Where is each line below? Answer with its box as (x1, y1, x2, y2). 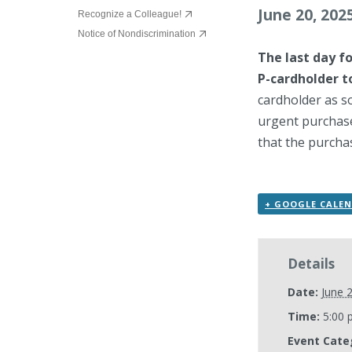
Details (287, 255, 335, 273)
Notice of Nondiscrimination (78, 27, 196, 39)
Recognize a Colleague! (78, 8, 181, 20)
